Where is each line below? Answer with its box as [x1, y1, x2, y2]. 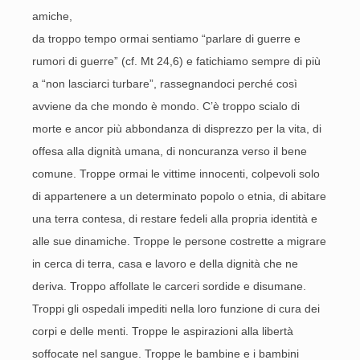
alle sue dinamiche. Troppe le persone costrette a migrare [32, 235, 326, 247]
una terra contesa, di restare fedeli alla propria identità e [32, 212, 317, 225]
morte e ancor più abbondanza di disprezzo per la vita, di [32, 122, 321, 135]
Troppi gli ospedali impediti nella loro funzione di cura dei [32, 302, 320, 315]
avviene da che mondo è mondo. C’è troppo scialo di [32, 100, 300, 112]
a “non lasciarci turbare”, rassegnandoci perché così [32, 77, 297, 90]
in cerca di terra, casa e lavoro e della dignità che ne [32, 257, 298, 270]
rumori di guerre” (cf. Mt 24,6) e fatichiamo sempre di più [32, 55, 321, 67]
